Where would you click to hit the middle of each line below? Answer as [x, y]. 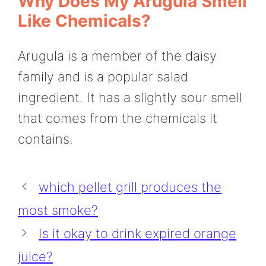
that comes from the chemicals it [118, 118]
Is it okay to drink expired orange [138, 233]
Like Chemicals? [84, 20]
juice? [35, 256]
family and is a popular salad [103, 76]
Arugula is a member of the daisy [117, 56]
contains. [45, 139]
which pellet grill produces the [130, 187]
